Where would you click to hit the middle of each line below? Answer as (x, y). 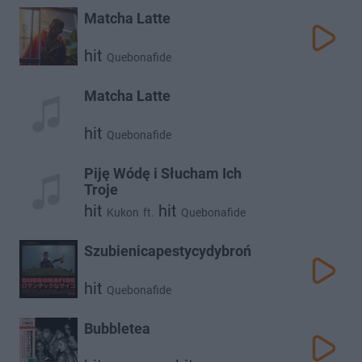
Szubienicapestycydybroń (168, 251)
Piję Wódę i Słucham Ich (163, 173)
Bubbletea (117, 328)
